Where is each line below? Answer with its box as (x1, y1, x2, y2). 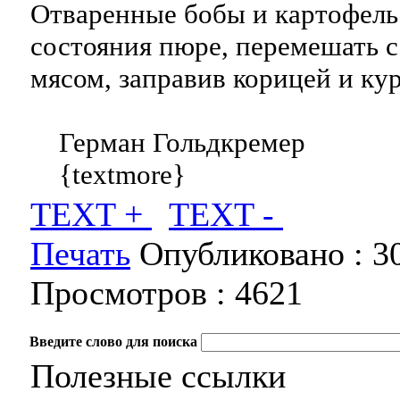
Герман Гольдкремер (30, 127, 305, 158)
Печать (30, 235, 130, 272)
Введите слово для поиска (29, 334, 197, 349)
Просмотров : (30, 274, 235, 312)
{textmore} (30, 159, 186, 190)
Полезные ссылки (30, 357, 286, 395)
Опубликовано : (130, 235, 372, 272)
